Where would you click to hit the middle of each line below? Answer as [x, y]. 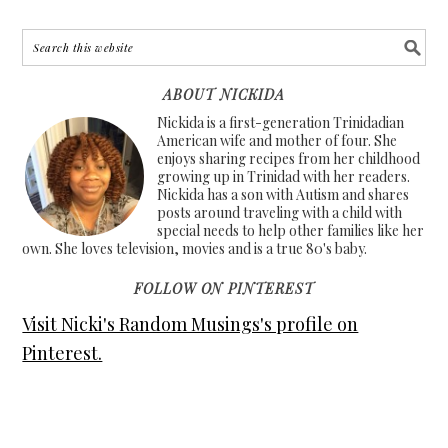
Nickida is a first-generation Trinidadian [281, 122]
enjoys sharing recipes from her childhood [289, 158]
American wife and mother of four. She [277, 140]
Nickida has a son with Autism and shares [283, 194]
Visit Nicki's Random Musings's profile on [190, 324]
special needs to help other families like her [291, 230]
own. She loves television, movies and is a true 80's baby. [195, 248]
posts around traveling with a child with [280, 212]
